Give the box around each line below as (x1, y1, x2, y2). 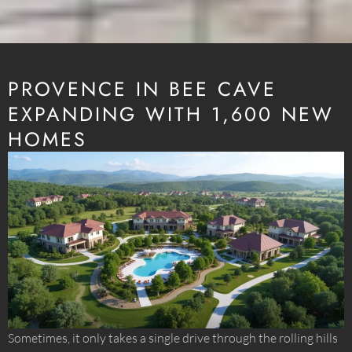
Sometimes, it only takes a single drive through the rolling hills (8, 330, 338, 346)
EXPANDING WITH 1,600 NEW (8, 100, 334, 129)
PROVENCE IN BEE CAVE (8, 75, 277, 104)
